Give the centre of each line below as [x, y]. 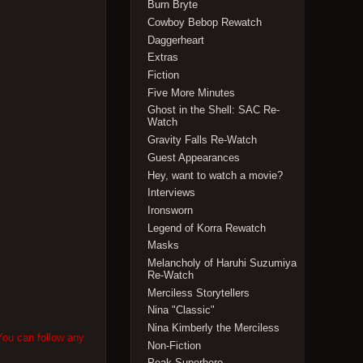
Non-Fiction [175, 345]
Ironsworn [171, 210]
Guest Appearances [194, 157]
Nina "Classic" [181, 310]
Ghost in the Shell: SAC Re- [214, 110]
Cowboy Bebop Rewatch [205, 23]
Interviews [172, 193]
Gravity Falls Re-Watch [203, 140]
